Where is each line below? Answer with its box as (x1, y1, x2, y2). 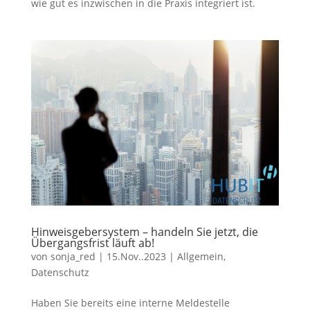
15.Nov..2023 (106, 250, 166, 264)
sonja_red (50, 250, 95, 264)
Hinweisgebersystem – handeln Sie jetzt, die (30, 224, 258, 240)
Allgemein (176, 250, 224, 264)
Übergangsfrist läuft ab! (30, 235, 154, 251)
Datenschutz (30, 266, 89, 280)
